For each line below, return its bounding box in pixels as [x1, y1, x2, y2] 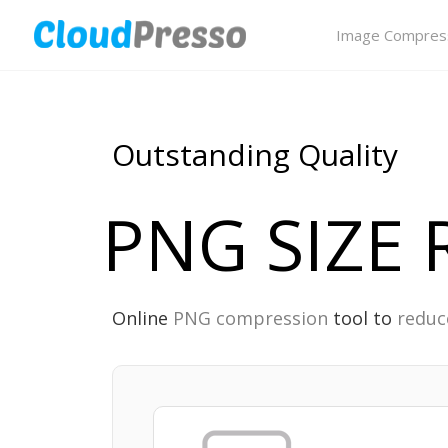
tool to [328, 306, 397, 330]
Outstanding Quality [112, 134, 398, 175]
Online [112, 306, 173, 330]
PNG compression [173, 306, 328, 330]
